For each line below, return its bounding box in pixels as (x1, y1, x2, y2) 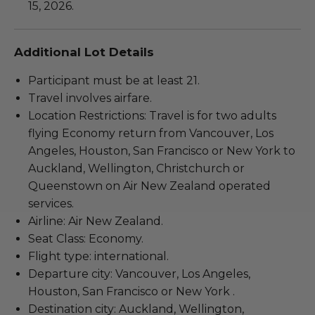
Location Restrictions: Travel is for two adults (28, 108, 276, 122)
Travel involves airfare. (28, 91, 152, 105)
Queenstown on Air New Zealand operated (28, 179, 271, 193)
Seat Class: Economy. (28, 231, 143, 245)
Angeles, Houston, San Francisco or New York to (28, 143, 295, 157)
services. (28, 196, 74, 210)
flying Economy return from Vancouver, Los (28, 126, 274, 140)
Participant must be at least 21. (28, 73, 200, 87)
